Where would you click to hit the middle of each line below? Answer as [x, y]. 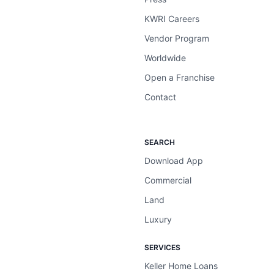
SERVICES [162, 247]
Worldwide [165, 58]
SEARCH [160, 142]
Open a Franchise [180, 77]
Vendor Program [177, 38]
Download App [174, 161]
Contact [160, 97]
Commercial [168, 180]
